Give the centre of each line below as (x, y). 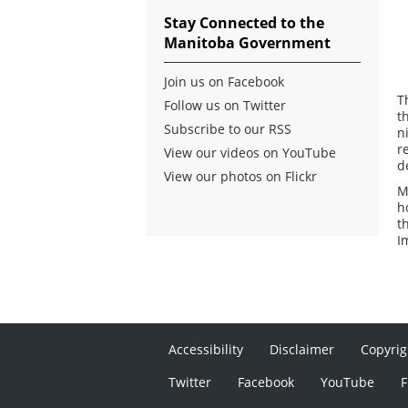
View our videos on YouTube (250, 152)
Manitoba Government (247, 42)
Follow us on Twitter (225, 105)
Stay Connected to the (244, 22)
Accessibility (206, 349)
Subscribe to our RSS (228, 128)
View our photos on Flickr (240, 176)
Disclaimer (302, 349)
